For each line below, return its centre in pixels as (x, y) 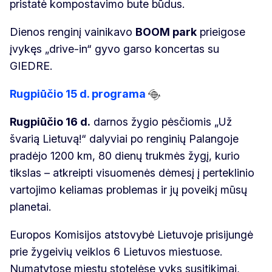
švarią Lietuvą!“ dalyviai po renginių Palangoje (124, 138)
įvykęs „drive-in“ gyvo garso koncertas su (114, 49)
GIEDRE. (31, 66)
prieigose (221, 32)
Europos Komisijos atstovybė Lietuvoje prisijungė (131, 234)
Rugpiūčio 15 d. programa (78, 93)
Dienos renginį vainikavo (73, 32)
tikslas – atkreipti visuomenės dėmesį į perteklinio (132, 172)
